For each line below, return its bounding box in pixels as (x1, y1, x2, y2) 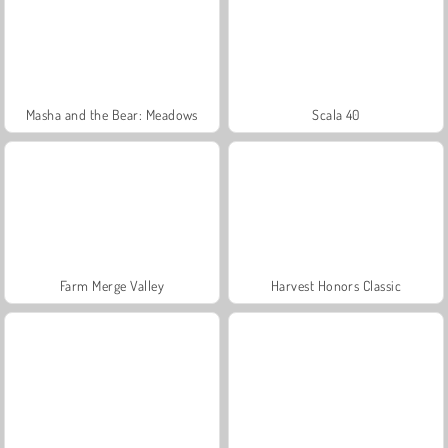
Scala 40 (312, 105, 360, 123)
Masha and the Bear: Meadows (26, 105, 198, 123)
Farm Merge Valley (59, 276, 165, 294)
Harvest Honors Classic (270, 276, 402, 294)
